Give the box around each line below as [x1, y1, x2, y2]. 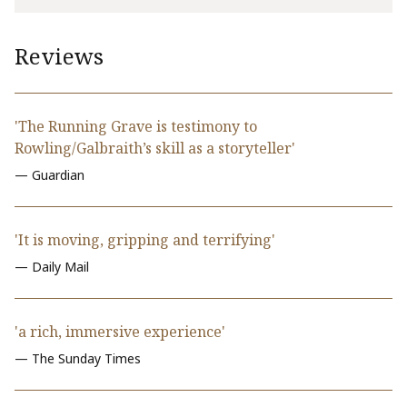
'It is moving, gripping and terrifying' [15, 230, 275, 251]
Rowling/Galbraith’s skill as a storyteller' [15, 138, 295, 159]
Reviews [15, 41, 104, 72]
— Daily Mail [15, 258, 89, 276]
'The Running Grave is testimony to [15, 116, 257, 137]
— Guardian [15, 166, 84, 184]
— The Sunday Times [15, 350, 141, 368]
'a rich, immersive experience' [15, 322, 225, 342]
